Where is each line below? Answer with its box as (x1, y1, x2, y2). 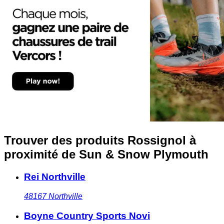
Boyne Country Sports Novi (24, 210, 150, 221)
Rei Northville (24, 171, 85, 182)
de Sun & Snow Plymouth (61, 147, 208, 161)
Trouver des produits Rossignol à (4, 133, 196, 147)
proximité (4, 147, 58, 161)
